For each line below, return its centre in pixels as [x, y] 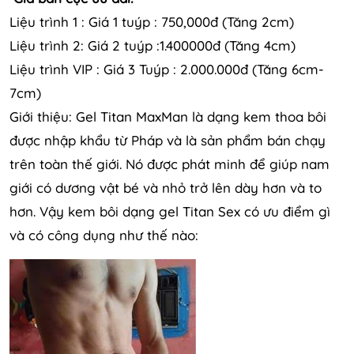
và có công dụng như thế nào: [104, 235]
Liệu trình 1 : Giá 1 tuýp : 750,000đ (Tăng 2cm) [152, 21]
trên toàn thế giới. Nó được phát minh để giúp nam [169, 164]
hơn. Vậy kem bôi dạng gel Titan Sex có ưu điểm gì [170, 211]
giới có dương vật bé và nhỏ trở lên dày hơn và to [166, 187]
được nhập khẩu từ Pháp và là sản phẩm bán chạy [168, 140]
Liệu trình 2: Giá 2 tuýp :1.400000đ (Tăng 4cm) [153, 45]
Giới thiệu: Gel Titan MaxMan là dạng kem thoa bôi [168, 116]
